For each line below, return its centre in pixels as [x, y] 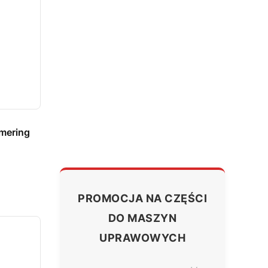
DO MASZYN [142, 218]
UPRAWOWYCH [142, 237]
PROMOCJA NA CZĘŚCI [142, 198]
